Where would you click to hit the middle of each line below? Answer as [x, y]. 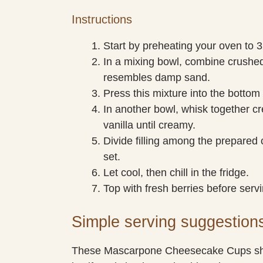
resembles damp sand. [157, 77]
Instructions [102, 19]
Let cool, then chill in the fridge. [176, 172]
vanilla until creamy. [149, 125]
